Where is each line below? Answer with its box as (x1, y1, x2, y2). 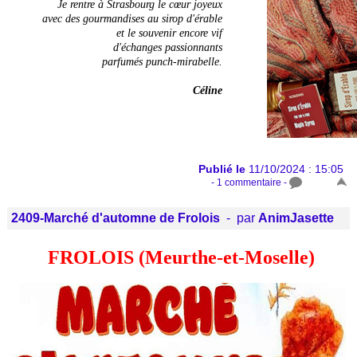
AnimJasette (258, 210, 334, 225)
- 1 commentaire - (211, 177, 289, 189)
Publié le (198, 163, 249, 176)
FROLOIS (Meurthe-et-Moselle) (42, 246, 315, 268)
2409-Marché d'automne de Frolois (11, 210, 220, 225)
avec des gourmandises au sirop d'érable (42, 13, 222, 25)
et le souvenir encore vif (116, 27, 222, 40)
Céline (193, 84, 222, 97)
